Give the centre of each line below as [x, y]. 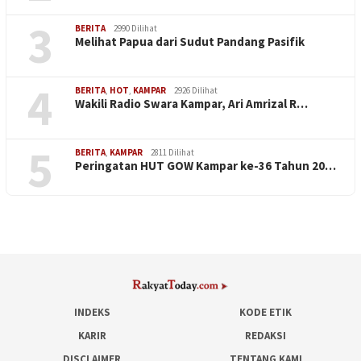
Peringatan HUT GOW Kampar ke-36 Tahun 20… [205, 166]
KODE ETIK [266, 312]
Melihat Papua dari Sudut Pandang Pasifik [190, 42]
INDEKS [92, 312]
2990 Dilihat [135, 29]
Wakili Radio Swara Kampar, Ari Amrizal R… [191, 104]
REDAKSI [266, 336]
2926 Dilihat [196, 91]
